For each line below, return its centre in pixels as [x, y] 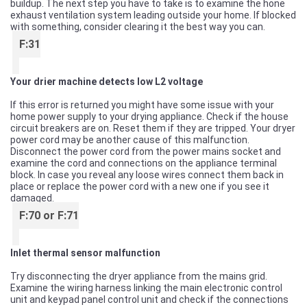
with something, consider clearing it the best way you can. [138, 27]
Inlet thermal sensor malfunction [85, 253]
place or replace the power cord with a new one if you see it [140, 186]
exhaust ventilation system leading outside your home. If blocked [153, 15]
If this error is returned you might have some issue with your [142, 105]
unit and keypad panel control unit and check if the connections [149, 299]
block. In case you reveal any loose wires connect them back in [147, 175]
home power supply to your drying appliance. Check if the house [149, 116]
